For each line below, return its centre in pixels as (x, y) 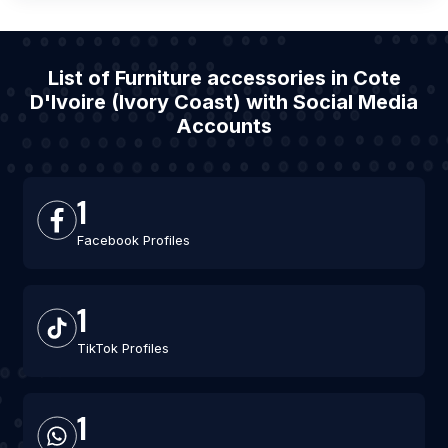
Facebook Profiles (133, 240)
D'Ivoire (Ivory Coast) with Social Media (224, 102)
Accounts (224, 126)
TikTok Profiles (122, 348)
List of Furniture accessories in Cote (224, 78)
